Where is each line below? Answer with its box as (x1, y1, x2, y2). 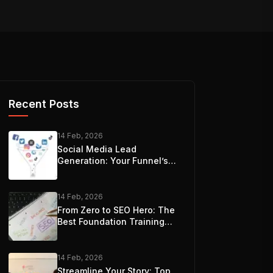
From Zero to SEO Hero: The (57, 205, 175, 215)
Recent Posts (9, 97, 80, 110)
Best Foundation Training (57, 216, 165, 227)
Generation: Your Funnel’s (57, 155, 169, 166)
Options (57, 228, 91, 238)
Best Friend (57, 167, 106, 177)
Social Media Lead (57, 144, 137, 154)
